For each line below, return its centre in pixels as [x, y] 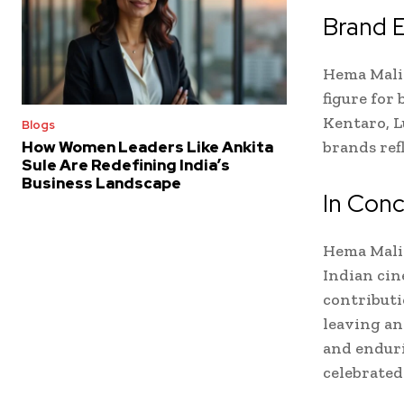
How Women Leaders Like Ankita [147, 147]
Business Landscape [101, 184]
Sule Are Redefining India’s [126, 165]
